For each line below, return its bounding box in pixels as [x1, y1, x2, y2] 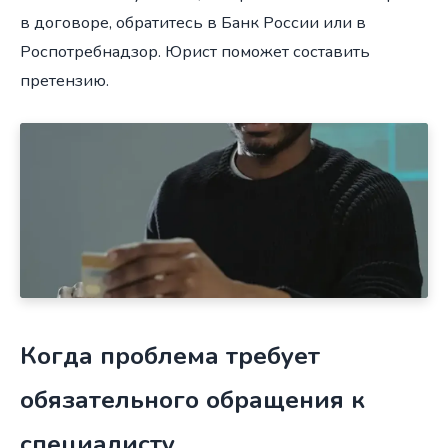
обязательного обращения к [20, 383, 365, 418]
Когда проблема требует [20, 339, 320, 374]
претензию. [20, 69, 109, 93]
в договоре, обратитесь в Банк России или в [20, 11, 366, 35]
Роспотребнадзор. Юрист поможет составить [20, 40, 370, 64]
